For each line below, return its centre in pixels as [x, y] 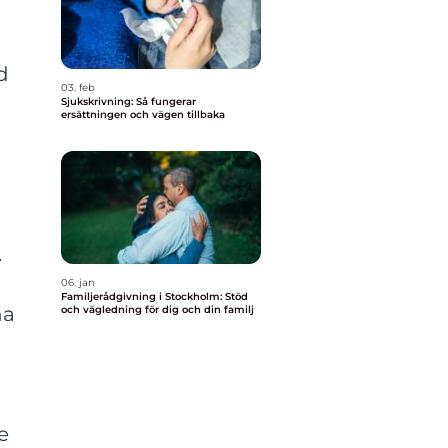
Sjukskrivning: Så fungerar [128, 101]
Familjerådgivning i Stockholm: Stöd [154, 296]
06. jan [78, 282]
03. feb [78, 87]
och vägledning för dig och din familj [157, 309]
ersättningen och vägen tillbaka [143, 114]
